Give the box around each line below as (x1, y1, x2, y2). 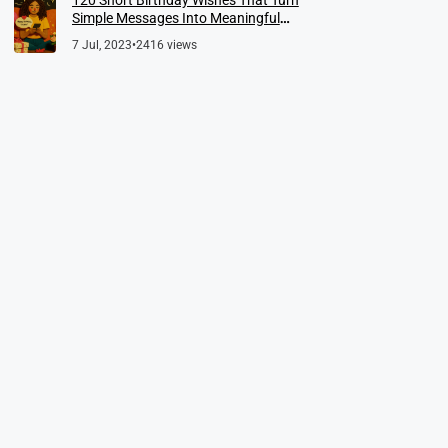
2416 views (135, 37, 197, 52)
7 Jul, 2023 (71, 37, 132, 52)
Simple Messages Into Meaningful (71, 9, 280, 26)
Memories (71, 27, 133, 44)
